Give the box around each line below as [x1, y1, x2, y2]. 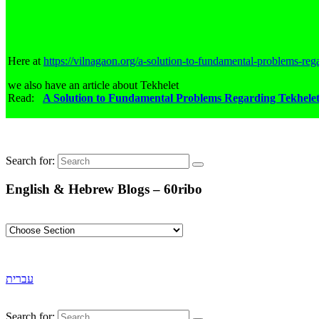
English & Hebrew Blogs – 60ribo [6, 182, 202, 197]
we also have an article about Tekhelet [8, 78, 179, 91]
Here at [8, 54, 43, 67]
